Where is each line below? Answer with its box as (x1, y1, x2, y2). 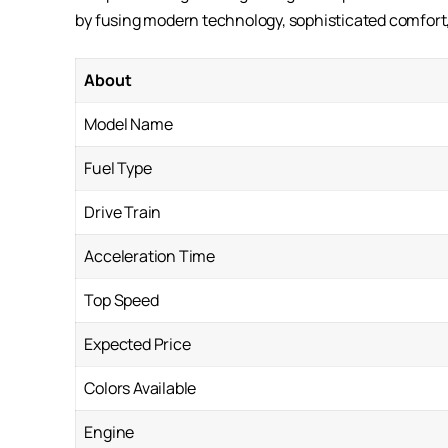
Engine (84, 421, 135, 444)
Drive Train (84, 201, 162, 224)
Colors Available (84, 377, 197, 400)
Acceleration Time (84, 245, 215, 268)
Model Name (84, 113, 173, 136)
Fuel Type (84, 157, 152, 180)
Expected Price (84, 333, 191, 356)
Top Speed (84, 289, 159, 312)
